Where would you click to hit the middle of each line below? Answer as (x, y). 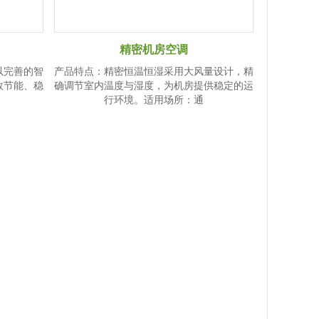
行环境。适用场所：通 (154, 100)
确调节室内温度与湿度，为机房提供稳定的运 (154, 86)
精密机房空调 (154, 50)
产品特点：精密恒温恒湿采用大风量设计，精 (154, 72)
